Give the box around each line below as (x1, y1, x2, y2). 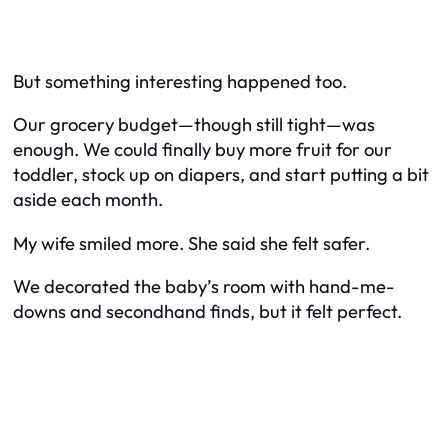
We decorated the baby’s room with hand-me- (13, 274, 395, 298)
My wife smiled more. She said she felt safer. (13, 231, 370, 255)
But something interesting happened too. (13, 69, 347, 93)
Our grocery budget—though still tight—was (13, 113, 375, 137)
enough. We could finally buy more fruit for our (13, 138, 392, 162)
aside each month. (13, 188, 163, 212)
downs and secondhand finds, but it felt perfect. (13, 299, 402, 323)
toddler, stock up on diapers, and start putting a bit (13, 163, 429, 187)
